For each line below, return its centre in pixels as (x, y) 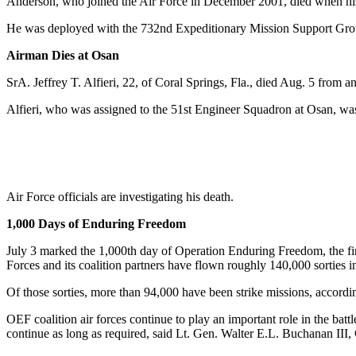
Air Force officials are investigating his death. (120, 196)
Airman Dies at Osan (63, 55)
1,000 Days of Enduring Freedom (96, 223)
